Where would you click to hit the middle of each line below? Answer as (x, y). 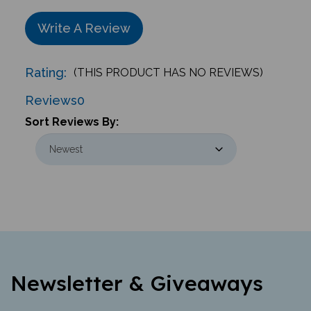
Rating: (45, 67)
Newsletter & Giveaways (137, 277)
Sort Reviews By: (72, 115)
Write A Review (84, 22)
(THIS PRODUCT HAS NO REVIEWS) (168, 66)
